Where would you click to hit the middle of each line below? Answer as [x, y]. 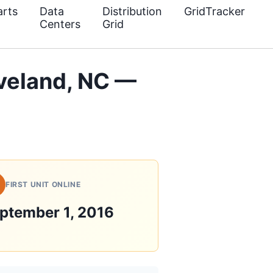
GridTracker [214, 11]
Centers [60, 24]
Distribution [132, 11]
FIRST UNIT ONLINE [43, 184]
